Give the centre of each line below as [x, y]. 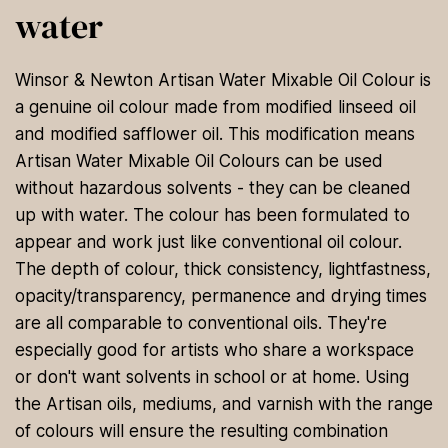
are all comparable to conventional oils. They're [201, 323]
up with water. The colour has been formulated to [212, 215]
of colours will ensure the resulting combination [201, 431]
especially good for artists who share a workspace [214, 350]
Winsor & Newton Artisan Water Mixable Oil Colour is [223, 80]
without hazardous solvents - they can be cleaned [213, 188]
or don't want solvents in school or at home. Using [212, 377]
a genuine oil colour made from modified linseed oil [215, 107]
